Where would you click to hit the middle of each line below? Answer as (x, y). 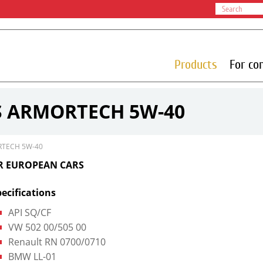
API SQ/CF (30, 213)
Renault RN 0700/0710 (57, 242)
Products (195, 65)
